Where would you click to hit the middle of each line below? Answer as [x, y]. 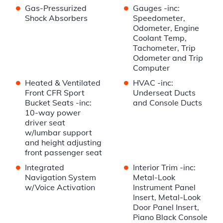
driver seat [45, 123]
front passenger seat [63, 153]
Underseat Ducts [164, 93]
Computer [151, 68]
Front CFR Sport [55, 93]
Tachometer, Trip [164, 48]
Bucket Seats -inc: [58, 103]
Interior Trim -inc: [164, 167]
